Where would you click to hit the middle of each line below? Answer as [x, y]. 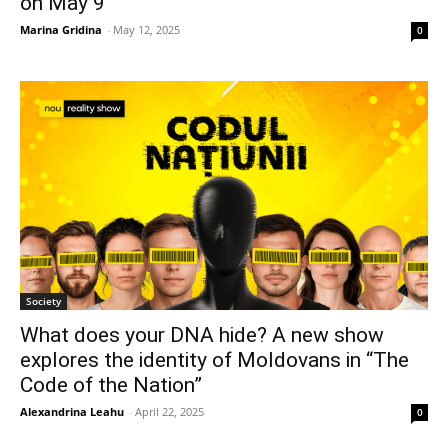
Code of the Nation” [111, 384]
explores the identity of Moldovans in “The [214, 359]
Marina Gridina [61, 29]
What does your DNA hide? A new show [202, 334]
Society [43, 300]
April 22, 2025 [169, 411]
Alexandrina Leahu [72, 411]
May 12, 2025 [146, 29]
